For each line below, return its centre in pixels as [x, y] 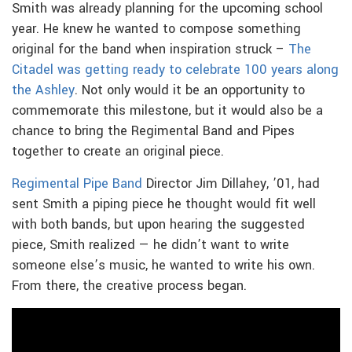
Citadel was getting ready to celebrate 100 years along [175, 70]
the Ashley [43, 90]
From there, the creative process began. [129, 286]
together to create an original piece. [118, 151]
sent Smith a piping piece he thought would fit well [164, 204]
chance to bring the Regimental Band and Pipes [153, 131]
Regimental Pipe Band [77, 183]
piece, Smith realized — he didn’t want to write [150, 245]
